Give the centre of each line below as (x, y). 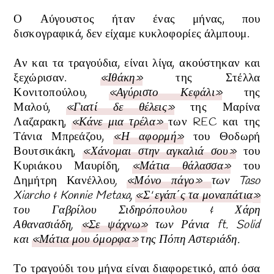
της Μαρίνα (217, 108)
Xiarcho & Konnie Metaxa (72, 196)
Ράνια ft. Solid (220, 225)
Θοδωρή (240, 137)
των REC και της (214, 123)
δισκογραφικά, (49, 35)
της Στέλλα (201, 79)
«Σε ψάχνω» (114, 225)
